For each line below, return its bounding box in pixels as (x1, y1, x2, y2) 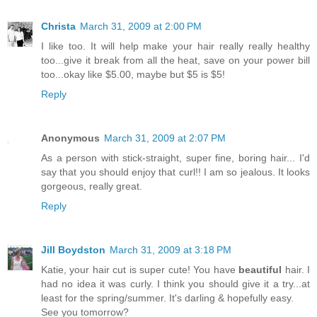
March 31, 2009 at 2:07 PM (104, 132, 226, 144)
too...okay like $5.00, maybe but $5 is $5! (41, 68, 225, 80)
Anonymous (41, 132, 100, 144)
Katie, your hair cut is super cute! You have (41, 263, 239, 275)
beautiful (238, 263, 282, 275)
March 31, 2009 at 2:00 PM (80, 20, 202, 32)
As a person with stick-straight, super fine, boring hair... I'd (41, 151, 310, 163)
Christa (41, 20, 76, 32)
